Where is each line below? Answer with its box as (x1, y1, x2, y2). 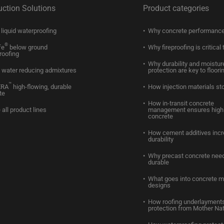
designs (148, 181, 170, 189)
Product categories (143, 3, 209, 13)
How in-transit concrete (148, 99, 214, 107)
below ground (8, 43, 47, 51)
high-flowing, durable (11, 83, 71, 90)
